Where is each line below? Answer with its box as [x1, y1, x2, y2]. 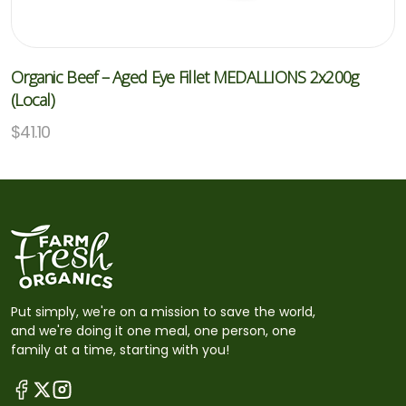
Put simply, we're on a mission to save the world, [11, 303, 315, 321]
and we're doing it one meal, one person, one [11, 322, 296, 340]
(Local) [11, 89, 54, 111]
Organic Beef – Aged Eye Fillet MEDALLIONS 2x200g [11, 66, 359, 88]
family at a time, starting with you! [11, 341, 229, 359]
